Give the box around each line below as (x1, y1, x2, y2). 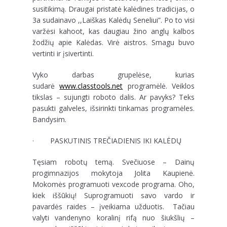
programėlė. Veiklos (123, 81, 195, 91)
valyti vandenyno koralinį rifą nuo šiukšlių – (32, 213, 195, 222)
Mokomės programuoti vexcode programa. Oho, (32, 179, 195, 189)
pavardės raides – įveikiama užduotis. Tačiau (32, 202, 195, 211)
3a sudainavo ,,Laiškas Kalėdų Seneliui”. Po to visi (32, 15, 195, 25)
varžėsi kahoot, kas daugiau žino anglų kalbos (32, 26, 195, 36)
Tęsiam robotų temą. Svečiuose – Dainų (32, 157, 195, 167)
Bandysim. (32, 115, 66, 124)
